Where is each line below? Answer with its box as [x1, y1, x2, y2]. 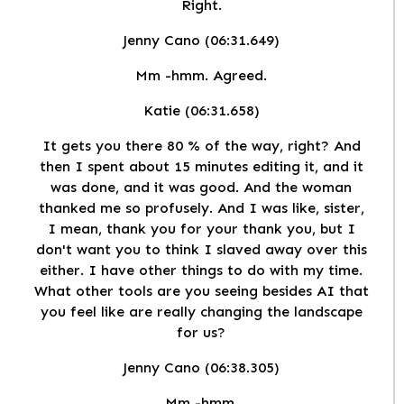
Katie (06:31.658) [142, 102, 260, 120]
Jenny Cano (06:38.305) [123, 359, 280, 377]
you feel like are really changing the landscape [40, 303, 363, 321]
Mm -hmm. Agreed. [135, 67, 267, 85]
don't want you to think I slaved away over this [35, 241, 367, 259]
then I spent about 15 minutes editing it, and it [39, 158, 363, 176]
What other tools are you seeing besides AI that [33, 282, 369, 300]
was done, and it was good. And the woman [50, 179, 352, 197]
